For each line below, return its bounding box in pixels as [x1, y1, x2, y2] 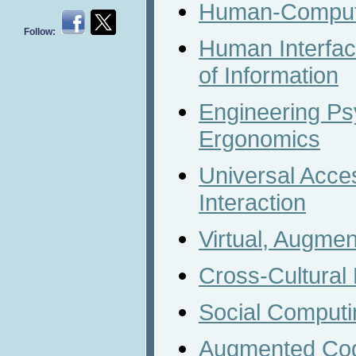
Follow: [24, 26, 60, 37]
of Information [199, 62, 339, 88]
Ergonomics [199, 126, 320, 152]
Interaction [199, 189, 306, 215]
